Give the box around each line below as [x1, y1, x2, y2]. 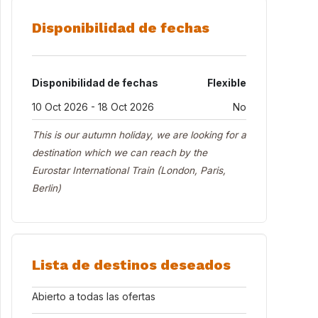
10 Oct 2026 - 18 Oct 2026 [32, 101, 154, 113]
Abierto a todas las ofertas [32, 290, 155, 302]
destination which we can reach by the [32, 147, 207, 158]
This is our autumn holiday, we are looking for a [32, 129, 246, 141]
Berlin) [32, 182, 61, 194]
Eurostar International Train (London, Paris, [32, 165, 226, 176]
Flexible [207, 77, 246, 89]
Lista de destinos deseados [32, 256, 231, 273]
